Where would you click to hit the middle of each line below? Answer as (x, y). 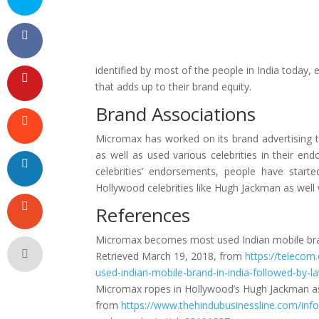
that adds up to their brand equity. (174, 87)
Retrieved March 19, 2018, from (171, 256)
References (143, 215)
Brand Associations (176, 114)
